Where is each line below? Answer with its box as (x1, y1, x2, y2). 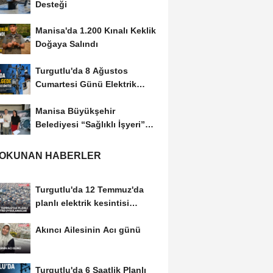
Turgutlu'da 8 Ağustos (35, 66, 128, 76)
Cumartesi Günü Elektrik (35, 79, 136, 90)
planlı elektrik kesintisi (35, 197, 129, 208)
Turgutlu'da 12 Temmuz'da (35, 184, 144, 194)
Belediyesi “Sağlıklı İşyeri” (35, 119, 145, 130)
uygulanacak (35, 211, 89, 221)
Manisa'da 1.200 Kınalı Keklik (35, 26, 156, 36)
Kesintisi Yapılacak (35, 93, 114, 103)
